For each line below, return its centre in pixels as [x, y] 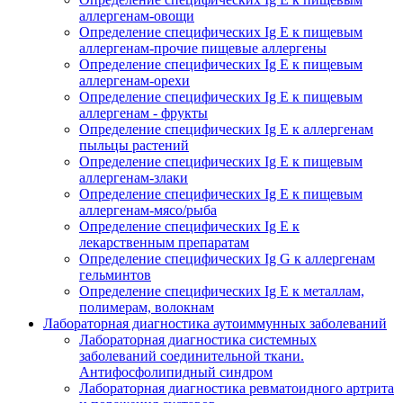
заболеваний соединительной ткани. [192, 355]
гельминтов [115, 274]
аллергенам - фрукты [143, 112]
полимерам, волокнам [147, 307]
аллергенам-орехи [134, 80]
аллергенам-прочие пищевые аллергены [203, 48]
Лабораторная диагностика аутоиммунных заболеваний [215, 323]
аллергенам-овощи [137, 15]
